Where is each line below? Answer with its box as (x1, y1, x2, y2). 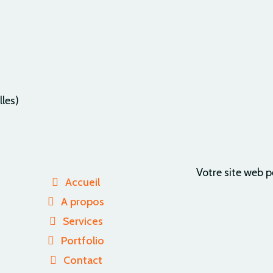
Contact (63, 253, 102, 267)
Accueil (65, 175, 101, 189)
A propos (61, 195, 105, 208)
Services (62, 214, 103, 228)
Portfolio (61, 234, 105, 247)
